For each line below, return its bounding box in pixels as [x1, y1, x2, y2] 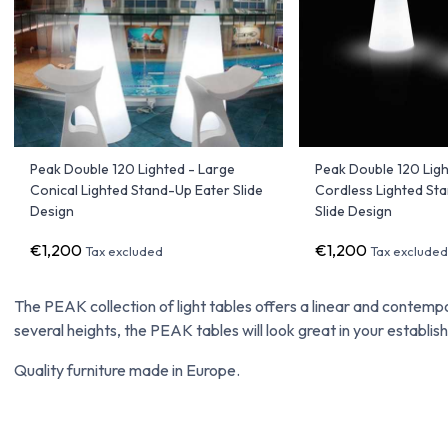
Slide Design [315, 202, 393, 221]
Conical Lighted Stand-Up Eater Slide [29, 181, 263, 200]
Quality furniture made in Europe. [13, 360, 240, 381]
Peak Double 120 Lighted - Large [29, 160, 235, 179]
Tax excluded [84, 243, 163, 260]
